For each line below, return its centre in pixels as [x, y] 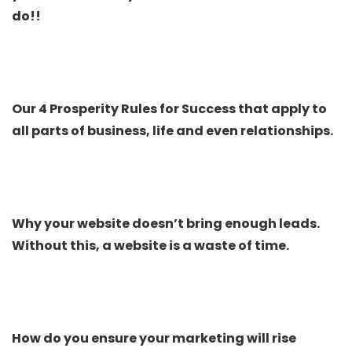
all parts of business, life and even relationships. [172, 130]
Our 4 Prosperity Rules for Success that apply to [169, 108]
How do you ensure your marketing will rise [154, 338]
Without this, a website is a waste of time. [150, 245]
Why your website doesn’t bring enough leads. [166, 223]
